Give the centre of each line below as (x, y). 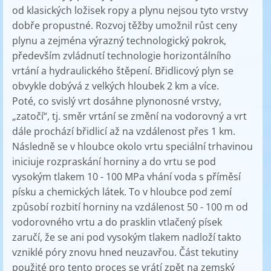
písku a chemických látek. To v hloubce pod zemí (122, 192)
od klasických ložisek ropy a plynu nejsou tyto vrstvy (130, 10)
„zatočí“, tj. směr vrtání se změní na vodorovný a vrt (129, 116)
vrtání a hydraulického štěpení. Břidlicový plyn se (123, 71)
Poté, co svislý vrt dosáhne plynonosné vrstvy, (117, 101)
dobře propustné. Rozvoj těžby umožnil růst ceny (125, 25)
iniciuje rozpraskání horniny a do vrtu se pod (114, 162)
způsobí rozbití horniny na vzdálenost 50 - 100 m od (130, 207)
